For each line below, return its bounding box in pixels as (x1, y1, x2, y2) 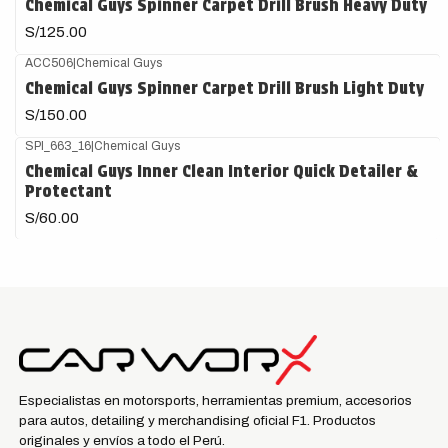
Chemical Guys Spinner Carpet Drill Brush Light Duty (24, 78, 424, 98)
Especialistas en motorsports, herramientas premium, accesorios (18, 393, 412, 408)
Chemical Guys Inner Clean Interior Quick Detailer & (24, 161, 418, 181)
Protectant (24, 181, 112, 201)
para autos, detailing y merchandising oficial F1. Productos (18, 413, 376, 428)
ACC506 (24, 55, 73, 70)
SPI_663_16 (24, 138, 91, 153)
